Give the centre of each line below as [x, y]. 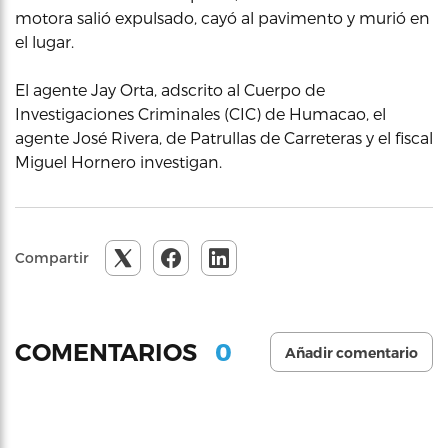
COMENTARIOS [109, 352]
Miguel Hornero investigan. [118, 161]
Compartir [52, 257]
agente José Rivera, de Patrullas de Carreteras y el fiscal [224, 137]
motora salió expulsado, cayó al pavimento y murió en [222, 17]
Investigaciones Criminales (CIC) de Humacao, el [200, 113]
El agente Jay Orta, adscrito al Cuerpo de [170, 89]
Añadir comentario [351, 353]
